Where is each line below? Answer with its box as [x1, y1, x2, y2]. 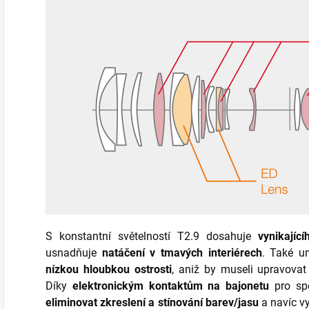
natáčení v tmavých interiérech [101, 246, 262, 259]
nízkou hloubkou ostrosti [46, 262, 172, 276]
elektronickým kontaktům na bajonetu [72, 279, 269, 292]
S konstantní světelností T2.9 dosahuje [46, 229, 258, 243]
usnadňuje [46, 246, 102, 259]
